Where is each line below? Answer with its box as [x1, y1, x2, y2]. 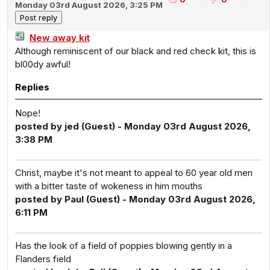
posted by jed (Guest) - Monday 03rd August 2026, [15, 121, 251, 132]
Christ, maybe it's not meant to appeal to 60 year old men [15, 167, 253, 178]
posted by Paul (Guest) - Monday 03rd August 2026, [15, 193, 256, 205]
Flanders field [15, 253, 71, 265]
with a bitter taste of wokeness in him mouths [15, 180, 202, 192]
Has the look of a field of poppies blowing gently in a [15, 240, 232, 251]
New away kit [30, 32, 90, 43]
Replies [15, 81, 49, 93]
